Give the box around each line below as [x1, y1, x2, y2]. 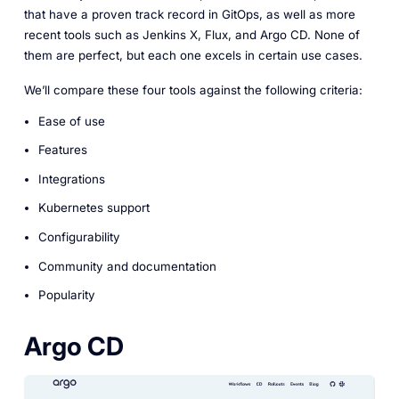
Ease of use [37, 113, 105, 128]
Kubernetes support [37, 200, 150, 216]
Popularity [37, 288, 95, 303]
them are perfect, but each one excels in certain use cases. [23, 48, 362, 63]
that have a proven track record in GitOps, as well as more [23, 7, 355, 22]
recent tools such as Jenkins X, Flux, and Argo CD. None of [23, 28, 360, 43]
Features [37, 142, 87, 158]
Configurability [37, 230, 120, 245]
